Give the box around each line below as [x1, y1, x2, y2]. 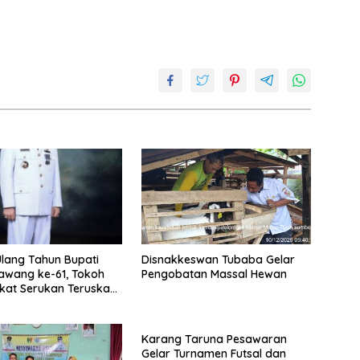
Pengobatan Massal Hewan [141, 267, 287, 282]
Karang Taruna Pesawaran [141, 331, 287, 346]
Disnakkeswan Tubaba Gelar [141, 252, 295, 268]
